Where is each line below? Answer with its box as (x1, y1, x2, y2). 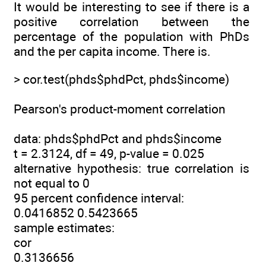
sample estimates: (14, 220, 115, 235)
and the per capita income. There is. (14, 44, 211, 59)
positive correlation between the (14, 14, 249, 30)
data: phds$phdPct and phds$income (14, 131, 221, 146)
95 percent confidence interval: (14, 190, 184, 205)
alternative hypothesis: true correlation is (14, 160, 249, 176)
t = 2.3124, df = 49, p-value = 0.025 (14, 145, 204, 161)
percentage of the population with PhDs (14, 29, 249, 45)
